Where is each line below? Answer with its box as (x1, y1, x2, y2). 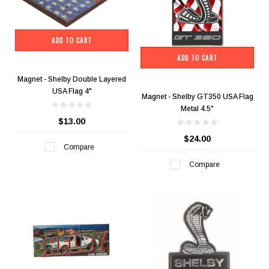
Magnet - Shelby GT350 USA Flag (141, 92, 253, 101)
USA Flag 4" (52, 86, 92, 95)
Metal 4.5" (181, 104, 214, 113)
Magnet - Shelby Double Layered (17, 74, 126, 83)
